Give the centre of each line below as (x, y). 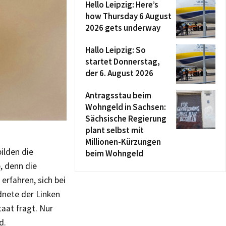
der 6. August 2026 (119, 73)
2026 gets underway (123, 28)
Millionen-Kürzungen (123, 142)
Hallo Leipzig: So (116, 50)
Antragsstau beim (118, 95)
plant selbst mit (115, 130)
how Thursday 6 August (128, 16)
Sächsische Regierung (126, 119)
